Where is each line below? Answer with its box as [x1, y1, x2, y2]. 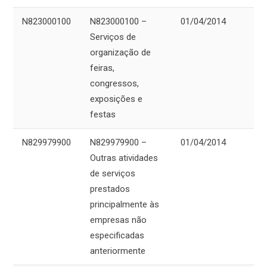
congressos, [90, 78, 139, 89]
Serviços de [90, 32, 136, 43]
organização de [90, 47, 151, 58]
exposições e [90, 94, 142, 105]
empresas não [90, 215, 147, 226]
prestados [90, 184, 130, 195]
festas [90, 109, 116, 120]
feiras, [90, 63, 114, 74]
